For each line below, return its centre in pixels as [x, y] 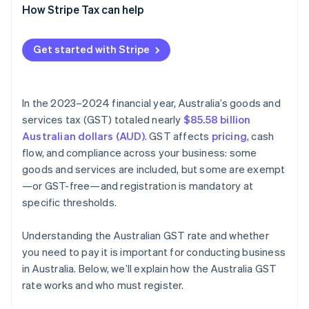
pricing [229, 136]
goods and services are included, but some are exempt [154, 169]
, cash [261, 136]
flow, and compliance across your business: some [140, 153]
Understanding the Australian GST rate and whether [146, 236]
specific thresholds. [69, 202]
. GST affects [178, 136]
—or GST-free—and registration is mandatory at [138, 186]
